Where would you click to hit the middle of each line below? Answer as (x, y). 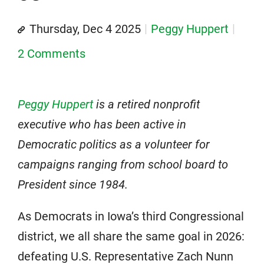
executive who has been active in (102, 124)
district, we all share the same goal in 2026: (131, 236)
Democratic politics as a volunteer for (114, 144)
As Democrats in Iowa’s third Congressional (131, 216)
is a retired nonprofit (146, 104)
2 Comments (52, 53)
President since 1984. (73, 184)
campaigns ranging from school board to (123, 164)
